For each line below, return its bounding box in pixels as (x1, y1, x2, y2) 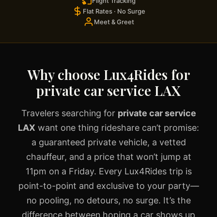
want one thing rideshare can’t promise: (35, 123, 199, 133)
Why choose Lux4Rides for (27, 65, 190, 84)
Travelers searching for (21, 108, 118, 119)
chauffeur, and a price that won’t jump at (26, 152, 191, 162)
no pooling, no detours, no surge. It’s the (26, 195, 191, 206)
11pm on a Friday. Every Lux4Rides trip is (25, 166, 192, 177)
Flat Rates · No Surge (82, 7, 145, 15)
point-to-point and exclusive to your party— (18, 181, 199, 191)
